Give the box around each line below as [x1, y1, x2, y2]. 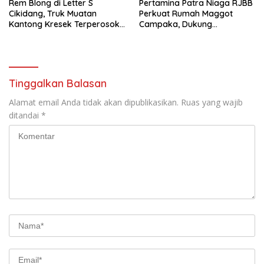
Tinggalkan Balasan [9, 77, 107, 91]
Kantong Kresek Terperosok [9, 19, 120, 30]
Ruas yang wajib [181, 97, 243, 108]
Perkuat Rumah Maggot [139, 8, 233, 19]
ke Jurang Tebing [9, 29, 77, 41]
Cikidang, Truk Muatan [9, 8, 97, 19]
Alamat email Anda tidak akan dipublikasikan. [9, 97, 179, 108]
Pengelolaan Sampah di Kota [139, 29, 253, 41]
